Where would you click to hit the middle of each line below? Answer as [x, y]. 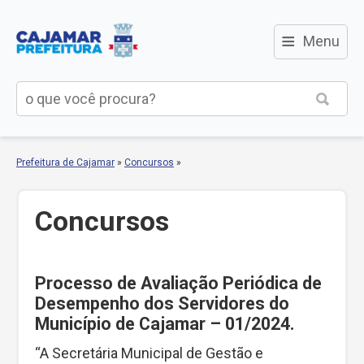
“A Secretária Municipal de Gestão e [149, 353]
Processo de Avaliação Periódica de [178, 283]
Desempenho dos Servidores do [162, 303]
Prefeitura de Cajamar [65, 162]
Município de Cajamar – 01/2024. [165, 323]
